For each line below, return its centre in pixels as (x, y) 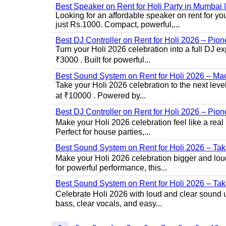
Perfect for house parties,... (103, 132)
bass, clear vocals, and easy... (109, 204)
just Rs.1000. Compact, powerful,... (118, 24)
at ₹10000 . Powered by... (101, 96)
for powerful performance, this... (111, 168)
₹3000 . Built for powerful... (103, 60)
